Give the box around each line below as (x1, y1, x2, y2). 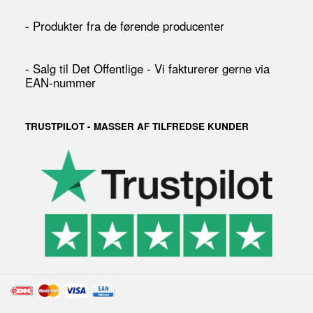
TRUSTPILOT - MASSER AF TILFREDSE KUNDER (25, 119, 249, 133)
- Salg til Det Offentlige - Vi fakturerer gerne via (25, 60, 270, 78)
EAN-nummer (25, 74, 96, 92)
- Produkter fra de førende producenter (25, 17, 224, 35)
